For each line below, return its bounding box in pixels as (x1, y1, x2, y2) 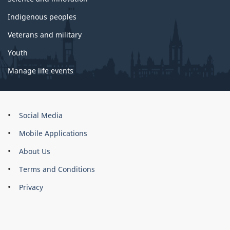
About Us (19, 146, 50, 156)
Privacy (19, 182, 43, 192)
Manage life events (8, 65, 73, 75)
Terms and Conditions (19, 164, 95, 174)
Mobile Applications (19, 128, 87, 138)
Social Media (19, 110, 63, 120)
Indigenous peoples (8, 11, 76, 22)
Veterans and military (8, 29, 82, 40)
